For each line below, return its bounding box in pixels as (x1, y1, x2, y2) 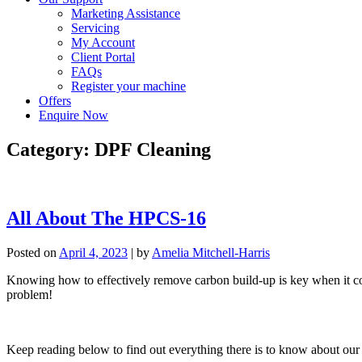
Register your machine (71, 79, 186, 93)
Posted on (6, 245, 59, 259)
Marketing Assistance (71, 6, 180, 20)
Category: (6, 138, 95, 160)
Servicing (71, 21, 120, 35)
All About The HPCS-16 (6, 207, 206, 229)
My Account (71, 36, 135, 49)
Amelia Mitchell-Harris (152, 245, 270, 259)
